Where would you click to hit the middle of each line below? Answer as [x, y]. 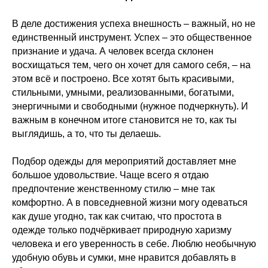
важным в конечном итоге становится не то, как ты [124, 120]
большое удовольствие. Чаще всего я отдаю [110, 175]
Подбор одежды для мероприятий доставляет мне [124, 161]
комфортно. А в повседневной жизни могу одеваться [130, 202]
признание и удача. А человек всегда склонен [113, 51]
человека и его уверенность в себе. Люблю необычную [134, 243]
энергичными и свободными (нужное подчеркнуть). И [130, 106]
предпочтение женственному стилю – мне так [113, 188]
